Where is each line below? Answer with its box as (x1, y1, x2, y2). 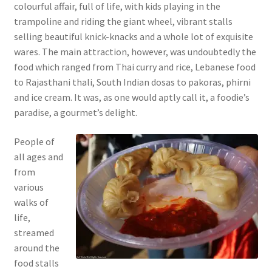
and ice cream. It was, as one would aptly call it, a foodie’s (13, 90, 250, 103)
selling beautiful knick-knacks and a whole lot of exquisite (13, 30, 253, 42)
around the (13, 241, 59, 254)
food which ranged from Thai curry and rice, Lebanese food (13, 60, 256, 73)
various (13, 180, 44, 193)
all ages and (13, 150, 63, 163)
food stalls (13, 256, 59, 269)
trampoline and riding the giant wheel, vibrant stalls (13, 15, 233, 27)
